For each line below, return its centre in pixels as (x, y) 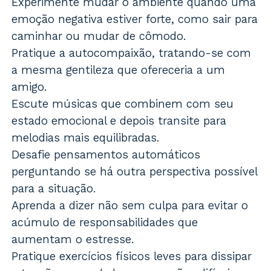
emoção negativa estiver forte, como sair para (135, 19)
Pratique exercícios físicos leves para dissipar (132, 256)
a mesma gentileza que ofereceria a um (119, 70)
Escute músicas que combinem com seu (123, 103)
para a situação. (54, 188)
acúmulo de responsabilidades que (105, 222)
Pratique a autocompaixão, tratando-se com (132, 53)
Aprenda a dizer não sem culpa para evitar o (130, 205)
